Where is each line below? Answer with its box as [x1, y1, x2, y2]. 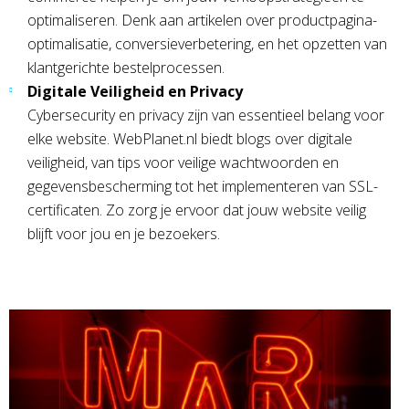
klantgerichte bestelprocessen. [27, 57, 225, 78]
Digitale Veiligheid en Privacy [27, 80, 243, 101]
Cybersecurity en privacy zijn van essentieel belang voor [27, 104, 384, 125]
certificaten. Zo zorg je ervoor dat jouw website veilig [27, 199, 366, 220]
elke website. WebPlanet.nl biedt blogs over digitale [27, 128, 352, 149]
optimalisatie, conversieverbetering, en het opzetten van [27, 33, 387, 54]
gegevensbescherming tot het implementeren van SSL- [27, 175, 378, 196]
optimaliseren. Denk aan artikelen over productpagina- [27, 9, 377, 30]
